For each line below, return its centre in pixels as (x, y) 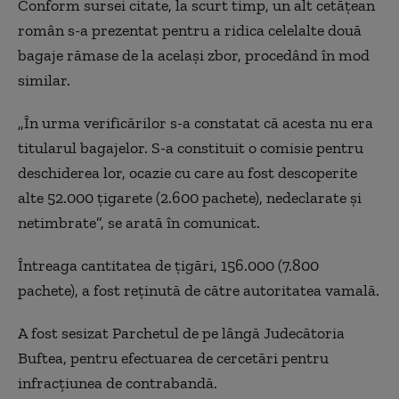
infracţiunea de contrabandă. (118, 383)
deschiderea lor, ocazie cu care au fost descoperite (187, 173)
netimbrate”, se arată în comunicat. (139, 223)
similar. (44, 80)
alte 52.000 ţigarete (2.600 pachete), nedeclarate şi (190, 198)
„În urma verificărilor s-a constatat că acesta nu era (195, 123)
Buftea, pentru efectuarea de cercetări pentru (173, 358)
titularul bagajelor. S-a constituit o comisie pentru (191, 148)
